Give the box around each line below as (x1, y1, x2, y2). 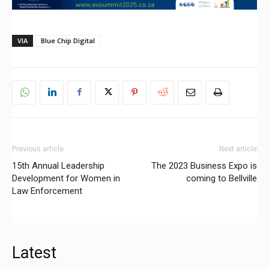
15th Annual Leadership (12, 160, 104, 171)
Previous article (12, 144, 64, 153)
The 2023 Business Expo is (151, 160, 257, 171)
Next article (219, 144, 257, 153)
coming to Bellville (186, 172, 257, 184)
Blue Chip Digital (41, 35, 95, 45)
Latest (12, 243, 56, 262)
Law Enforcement (12, 185, 82, 196)
